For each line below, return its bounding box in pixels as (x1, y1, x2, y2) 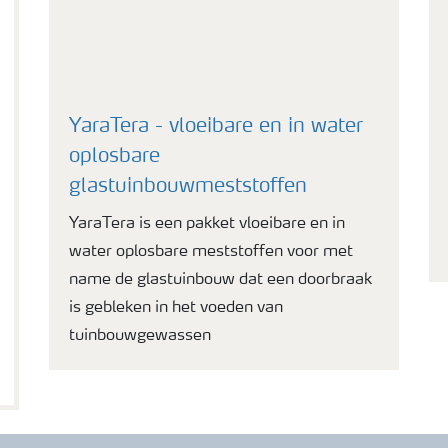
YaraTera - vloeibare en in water (69, 117, 363, 137)
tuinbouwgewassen (69, 328, 211, 344)
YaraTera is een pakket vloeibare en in (69, 216, 345, 232)
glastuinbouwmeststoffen (69, 177, 307, 197)
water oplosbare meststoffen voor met (69, 244, 353, 260)
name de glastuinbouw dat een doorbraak (69, 272, 372, 288)
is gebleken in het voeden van (69, 300, 283, 316)
